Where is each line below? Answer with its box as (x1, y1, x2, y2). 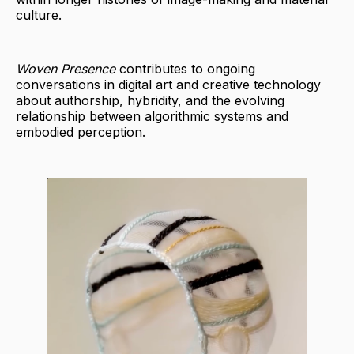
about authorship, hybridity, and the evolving (16, 92, 284, 109)
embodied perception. (16, 124, 145, 141)
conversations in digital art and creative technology (16, 77, 321, 93)
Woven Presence (16, 61, 115, 77)
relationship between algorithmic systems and (16, 108, 288, 125)
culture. (16, 7, 62, 24)
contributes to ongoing (115, 61, 255, 77)
